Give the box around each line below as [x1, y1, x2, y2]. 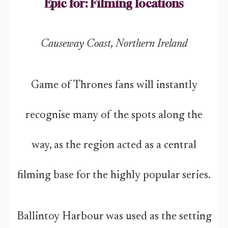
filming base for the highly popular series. [17, 170, 211, 181]
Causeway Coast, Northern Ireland [41, 39, 187, 50]
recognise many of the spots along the [25, 110, 203, 121]
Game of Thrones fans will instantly [31, 80, 197, 91]
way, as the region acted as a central [32, 140, 196, 151]
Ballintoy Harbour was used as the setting [16, 211, 212, 222]
